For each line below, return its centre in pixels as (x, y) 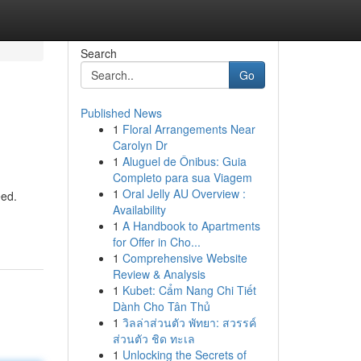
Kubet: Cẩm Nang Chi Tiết (189, 290)
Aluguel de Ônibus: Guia (184, 161)
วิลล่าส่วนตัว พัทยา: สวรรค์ (189, 322)
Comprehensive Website (185, 258)
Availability (139, 210)
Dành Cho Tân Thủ (161, 306)
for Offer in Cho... (156, 242)
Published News (121, 113)
